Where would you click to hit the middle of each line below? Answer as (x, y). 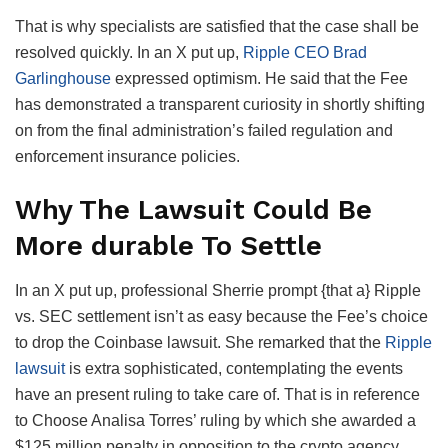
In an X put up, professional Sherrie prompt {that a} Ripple (218, 290)
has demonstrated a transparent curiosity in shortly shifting (220, 104)
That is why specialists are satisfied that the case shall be (217, 26)
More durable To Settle (168, 246)
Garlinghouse (63, 78)
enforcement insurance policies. (129, 156)
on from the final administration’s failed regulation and (204, 130)
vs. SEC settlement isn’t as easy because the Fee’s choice (221, 316)
